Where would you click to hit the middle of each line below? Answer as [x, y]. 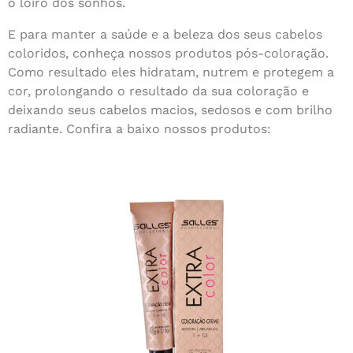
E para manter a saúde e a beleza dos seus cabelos [165, 34]
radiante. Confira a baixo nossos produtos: [139, 129]
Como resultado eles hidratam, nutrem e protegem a [171, 72]
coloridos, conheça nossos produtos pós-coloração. [168, 53]
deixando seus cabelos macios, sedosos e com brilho [170, 110]
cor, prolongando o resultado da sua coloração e [158, 91]
